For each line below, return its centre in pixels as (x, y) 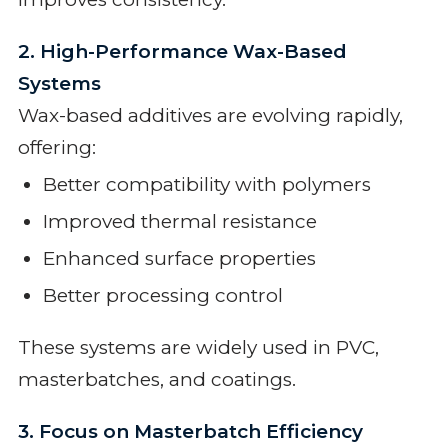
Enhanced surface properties (179, 258)
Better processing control (162, 295)
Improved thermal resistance (179, 221)
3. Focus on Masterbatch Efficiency (190, 431)
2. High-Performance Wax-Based (182, 51)
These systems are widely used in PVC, (198, 347)
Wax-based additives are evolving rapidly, (210, 115)
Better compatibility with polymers (206, 184)
